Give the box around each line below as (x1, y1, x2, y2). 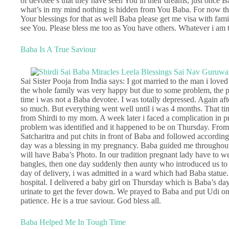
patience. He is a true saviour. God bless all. (20, 196, 161, 205)
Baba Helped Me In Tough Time (20, 217, 126, 226)
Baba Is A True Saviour (20, 45, 96, 54)
